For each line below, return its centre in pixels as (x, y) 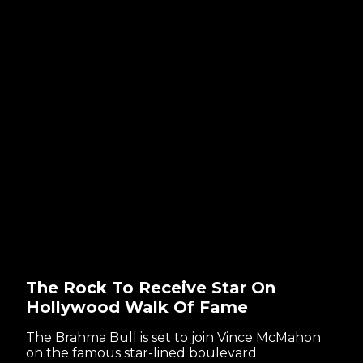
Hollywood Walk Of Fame (137, 307)
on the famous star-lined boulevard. (143, 352)
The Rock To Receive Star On (151, 287)
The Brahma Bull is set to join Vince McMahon (173, 337)
